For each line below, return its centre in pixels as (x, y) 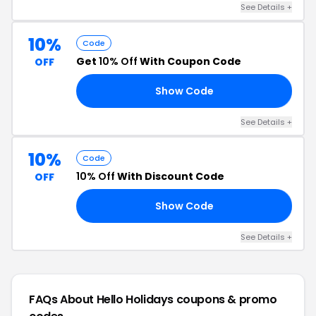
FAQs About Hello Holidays (103, 299)
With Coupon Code (189, 61)
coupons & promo (226, 299)
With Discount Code (170, 176)
